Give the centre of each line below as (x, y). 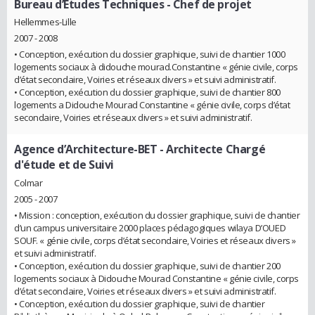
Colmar (28, 182)
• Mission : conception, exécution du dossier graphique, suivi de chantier (157, 215)
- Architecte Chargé (211, 149)
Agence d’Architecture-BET (86, 149)
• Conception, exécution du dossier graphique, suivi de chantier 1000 (150, 54)
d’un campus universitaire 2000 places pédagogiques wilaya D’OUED (150, 227)
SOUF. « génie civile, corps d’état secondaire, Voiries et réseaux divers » (155, 240)
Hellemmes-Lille (45, 22)
